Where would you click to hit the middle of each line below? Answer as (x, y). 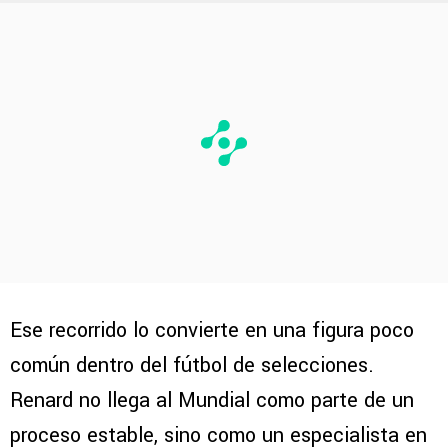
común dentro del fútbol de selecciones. (192, 366)
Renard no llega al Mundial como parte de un (212, 401)
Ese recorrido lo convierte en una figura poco (212, 331)
